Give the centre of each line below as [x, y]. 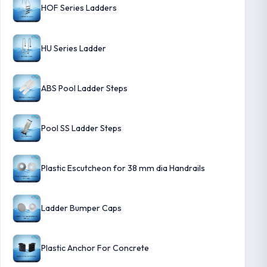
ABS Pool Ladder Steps [84, 88]
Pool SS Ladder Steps [81, 128]
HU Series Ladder [74, 48]
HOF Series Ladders [79, 8]
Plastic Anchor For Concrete [95, 248]
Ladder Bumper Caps [81, 208]
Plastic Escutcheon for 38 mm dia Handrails [123, 168]
